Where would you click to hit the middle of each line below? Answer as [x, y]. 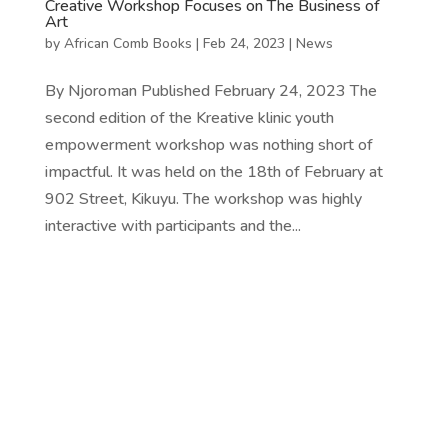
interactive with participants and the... [172, 226]
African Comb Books [127, 44]
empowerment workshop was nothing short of [208, 145]
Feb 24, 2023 [243, 44]
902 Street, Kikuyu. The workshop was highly [203, 199]
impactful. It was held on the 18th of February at [213, 172]
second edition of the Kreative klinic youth [189, 118]
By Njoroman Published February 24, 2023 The [210, 91]
